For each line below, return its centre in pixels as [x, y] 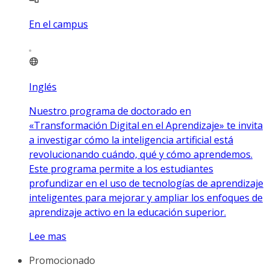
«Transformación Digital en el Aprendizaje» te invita [146, 125]
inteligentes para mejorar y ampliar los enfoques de [146, 197]
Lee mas [48, 236]
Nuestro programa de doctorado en [110, 111]
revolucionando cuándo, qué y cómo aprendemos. [141, 154]
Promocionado [62, 260]
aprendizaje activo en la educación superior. [127, 212]
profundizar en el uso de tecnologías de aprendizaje [146, 183]
